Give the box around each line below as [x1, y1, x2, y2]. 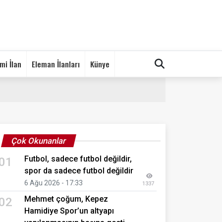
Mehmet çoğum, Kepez [24, 194, 108, 204]
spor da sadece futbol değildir [24, 166, 133, 175]
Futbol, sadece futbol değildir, [24, 154, 132, 164]
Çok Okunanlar [10, 135, 67, 146]
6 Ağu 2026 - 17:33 [24, 178, 83, 187]
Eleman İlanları [32, 57, 80, 70]
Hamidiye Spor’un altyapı [24, 206, 114, 216]
